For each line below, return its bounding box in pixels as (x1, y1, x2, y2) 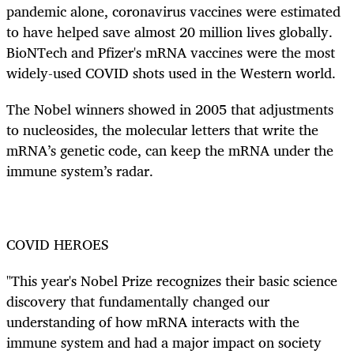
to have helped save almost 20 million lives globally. (6, 20, 333, 44)
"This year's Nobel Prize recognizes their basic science (6, 268, 337, 292)
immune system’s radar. (6, 159, 153, 183)
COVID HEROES (6, 232, 108, 256)
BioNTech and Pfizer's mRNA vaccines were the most (6, 40, 335, 65)
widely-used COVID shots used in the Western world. (6, 61, 336, 85)
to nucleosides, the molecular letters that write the (6, 118, 318, 142)
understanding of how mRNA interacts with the (6, 309, 299, 333)
